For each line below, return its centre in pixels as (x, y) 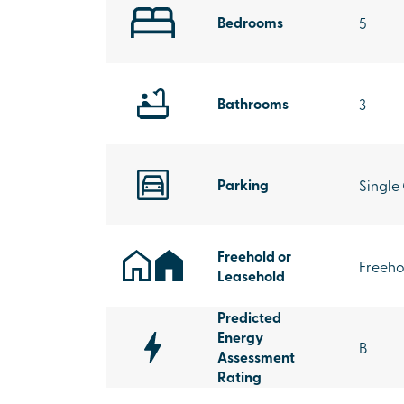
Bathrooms (253, 103)
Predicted (249, 317)
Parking (243, 184)
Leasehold (251, 275)
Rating (239, 376)
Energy (240, 337)
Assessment (256, 357)
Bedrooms (250, 22)
